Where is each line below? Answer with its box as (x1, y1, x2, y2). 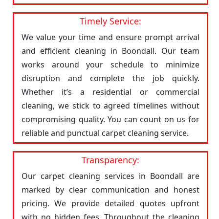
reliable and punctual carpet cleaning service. (22, 128, 189, 138)
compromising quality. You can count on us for (22, 114, 199, 125)
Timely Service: (80, 15, 141, 27)
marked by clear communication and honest (22, 184, 199, 195)
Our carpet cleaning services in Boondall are (22, 171, 199, 181)
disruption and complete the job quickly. (22, 73, 199, 84)
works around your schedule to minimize (22, 59, 199, 70)
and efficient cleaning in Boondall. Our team (22, 45, 199, 56)
